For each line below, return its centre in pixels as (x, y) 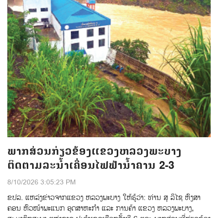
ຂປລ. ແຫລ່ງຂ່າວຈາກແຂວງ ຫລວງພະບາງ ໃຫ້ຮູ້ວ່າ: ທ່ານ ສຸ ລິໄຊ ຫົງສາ (104, 198)
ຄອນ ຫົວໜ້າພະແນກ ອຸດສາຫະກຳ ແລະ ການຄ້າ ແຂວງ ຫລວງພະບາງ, (100, 208)
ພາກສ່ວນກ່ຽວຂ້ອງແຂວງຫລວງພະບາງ (94, 151)
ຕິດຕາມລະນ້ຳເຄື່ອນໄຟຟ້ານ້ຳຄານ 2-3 (91, 165)
